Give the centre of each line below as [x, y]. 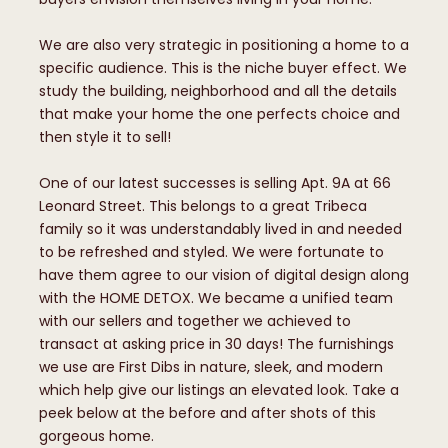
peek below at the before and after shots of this [207, 413]
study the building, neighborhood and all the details [218, 91]
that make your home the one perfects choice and [219, 114]
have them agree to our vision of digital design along [224, 275]
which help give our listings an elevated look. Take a [219, 390]
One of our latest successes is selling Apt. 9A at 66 [215, 183]
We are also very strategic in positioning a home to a [224, 45]
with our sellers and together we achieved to [195, 321]
